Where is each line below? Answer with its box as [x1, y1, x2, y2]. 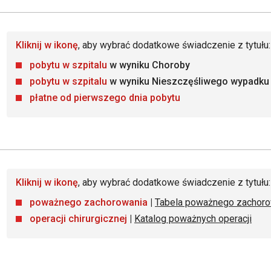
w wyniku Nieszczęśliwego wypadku [107, 76, 269, 87]
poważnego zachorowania [30, 197, 148, 208]
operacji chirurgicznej [30, 213, 127, 224]
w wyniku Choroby [107, 59, 190, 71]
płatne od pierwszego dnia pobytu [30, 92, 180, 103]
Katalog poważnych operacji [134, 213, 252, 224]
